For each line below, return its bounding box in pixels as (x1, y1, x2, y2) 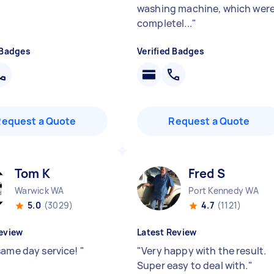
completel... (137, 17, 192, 30)
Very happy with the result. (141, 244, 267, 257)
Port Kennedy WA (188, 185, 259, 196)
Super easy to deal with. (137, 259, 248, 272)
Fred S (188, 165, 225, 182)
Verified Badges (137, 45, 204, 57)
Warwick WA (15, 185, 64, 196)
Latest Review (137, 226, 197, 238)
